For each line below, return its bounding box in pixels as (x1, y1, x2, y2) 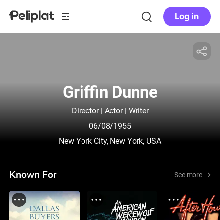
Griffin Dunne (62, 82, 158, 102)
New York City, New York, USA (59, 137, 161, 146)
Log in (175, 11, 199, 22)
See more (174, 170, 203, 179)
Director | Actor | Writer (71, 107, 149, 116)
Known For (9, 168, 57, 181)
